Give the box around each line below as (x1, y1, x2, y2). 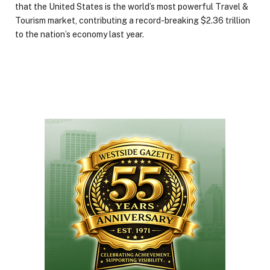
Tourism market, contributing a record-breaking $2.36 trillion (15, 15, 250, 25)
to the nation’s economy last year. (15, 29, 144, 39)
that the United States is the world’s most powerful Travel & (15, 1, 248, 11)
